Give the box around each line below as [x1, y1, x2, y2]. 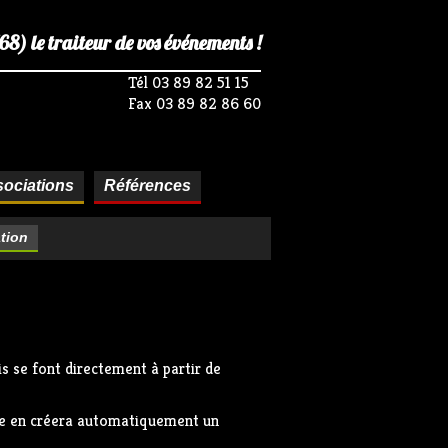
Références [103, 177, 191, 194]
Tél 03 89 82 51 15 [128, 72, 249, 93]
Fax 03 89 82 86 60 [128, 93, 261, 114]
